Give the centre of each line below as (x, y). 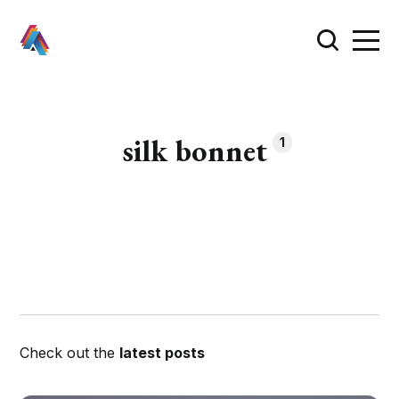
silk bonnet (195, 150)
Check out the (70, 353)
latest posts (163, 353)
